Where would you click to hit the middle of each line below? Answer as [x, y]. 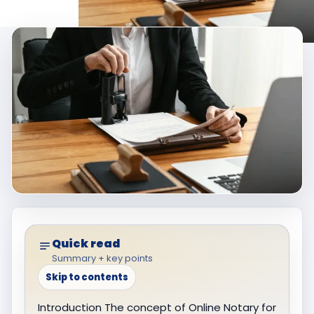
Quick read [86, 243]
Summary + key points [102, 258]
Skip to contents [87, 277]
